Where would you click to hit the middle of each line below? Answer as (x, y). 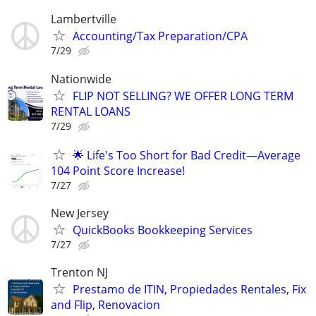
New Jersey (80, 213)
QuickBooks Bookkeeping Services (163, 230)
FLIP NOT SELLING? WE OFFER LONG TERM (183, 96)
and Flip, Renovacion (105, 305)
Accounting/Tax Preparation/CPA (160, 36)
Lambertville (84, 19)
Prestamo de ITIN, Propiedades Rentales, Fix (189, 290)
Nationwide (81, 79)
